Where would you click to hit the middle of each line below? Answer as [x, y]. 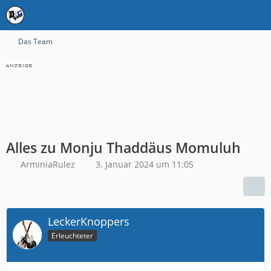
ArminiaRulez [48, 164]
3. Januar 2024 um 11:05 [145, 164]
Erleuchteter [72, 235]
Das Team [35, 41]
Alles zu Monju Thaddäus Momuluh [123, 148]
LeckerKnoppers [89, 221]
